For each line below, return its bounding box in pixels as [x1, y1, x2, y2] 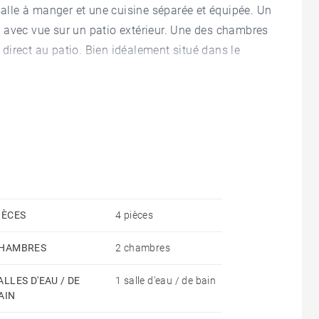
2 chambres [115, 241, 170, 253]
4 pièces [115, 209, 154, 221]
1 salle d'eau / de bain [115, 274, 216, 286]
